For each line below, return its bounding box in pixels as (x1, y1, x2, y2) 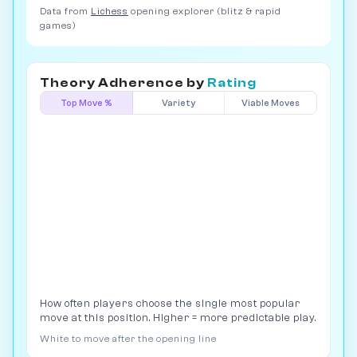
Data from (40, 6, 91, 18)
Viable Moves (241, 97, 300, 108)
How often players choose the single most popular (40, 297, 300, 310)
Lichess (91, 6, 128, 18)
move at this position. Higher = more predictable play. (40, 312, 316, 324)
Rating (207, 76, 257, 91)
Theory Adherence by (40, 76, 207, 91)
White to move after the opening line (40, 333, 217, 345)
